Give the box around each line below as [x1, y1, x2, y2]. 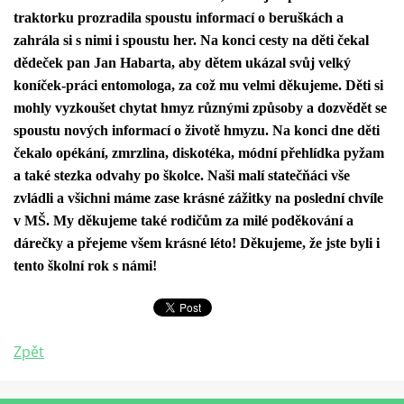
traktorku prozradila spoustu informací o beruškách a [14, 10, 344, 25]
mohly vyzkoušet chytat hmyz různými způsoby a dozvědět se [14, 100, 387, 115]
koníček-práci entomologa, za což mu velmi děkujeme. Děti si [14, 78, 383, 93]
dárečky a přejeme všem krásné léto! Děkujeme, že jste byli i [14, 235, 380, 251]
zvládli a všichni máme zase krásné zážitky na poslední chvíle [14, 190, 383, 206]
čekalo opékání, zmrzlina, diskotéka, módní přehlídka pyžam [14, 145, 384, 161]
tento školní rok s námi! [14, 258, 157, 273]
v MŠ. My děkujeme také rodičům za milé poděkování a [14, 213, 353, 228]
